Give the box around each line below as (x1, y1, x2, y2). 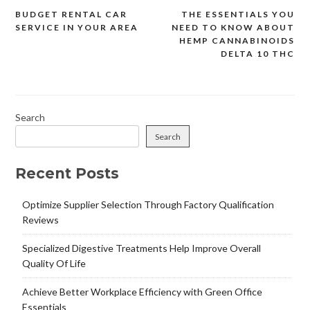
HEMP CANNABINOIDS (179, 35, 295, 46)
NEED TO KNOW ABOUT (172, 21, 295, 33)
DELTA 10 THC (221, 48, 295, 59)
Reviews (21, 214, 59, 226)
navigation (14, 33, 97, 51)
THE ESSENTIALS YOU (181, 8, 295, 19)
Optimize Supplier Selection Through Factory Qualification (21, 199, 274, 211)
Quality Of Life (21, 257, 86, 270)
